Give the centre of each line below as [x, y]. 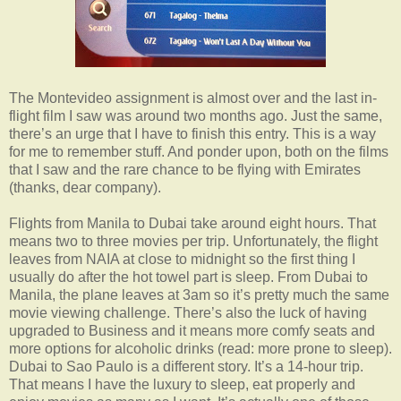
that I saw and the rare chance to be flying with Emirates [185, 169]
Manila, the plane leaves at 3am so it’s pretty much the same [199, 294]
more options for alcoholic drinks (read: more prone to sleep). [200, 348]
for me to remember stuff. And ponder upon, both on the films [199, 151]
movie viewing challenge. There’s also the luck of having [188, 312]
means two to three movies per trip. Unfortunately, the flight [193, 241]
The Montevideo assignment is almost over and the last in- [193, 98]
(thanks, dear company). [85, 187]
